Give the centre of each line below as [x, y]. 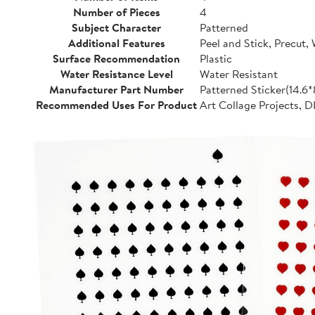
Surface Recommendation [116, 58]
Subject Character [116, 27]
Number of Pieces [116, 12]
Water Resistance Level [116, 74]
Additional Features [116, 43]
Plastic [216, 58]
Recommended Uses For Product [116, 105]
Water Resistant [239, 74]
